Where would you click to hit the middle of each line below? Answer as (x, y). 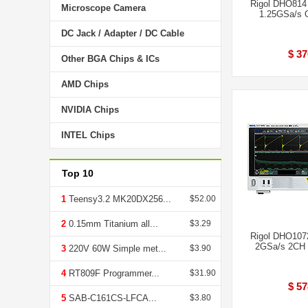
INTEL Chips (88, 135)
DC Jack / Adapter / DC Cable (123, 33)
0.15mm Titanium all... (112, 224)
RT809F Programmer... (113, 273)
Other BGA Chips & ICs (110, 59)
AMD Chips (85, 84)
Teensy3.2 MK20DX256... (119, 199)
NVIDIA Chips (90, 110)
